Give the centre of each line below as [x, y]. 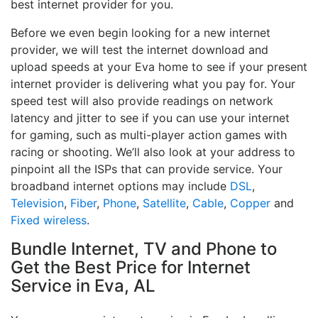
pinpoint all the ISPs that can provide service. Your [147, 169]
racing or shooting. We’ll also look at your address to [153, 152]
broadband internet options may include [120, 186]
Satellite [164, 203]
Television [37, 203]
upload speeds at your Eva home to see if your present [159, 67]
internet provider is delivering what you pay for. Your [153, 84]
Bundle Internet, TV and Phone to [144, 249]
